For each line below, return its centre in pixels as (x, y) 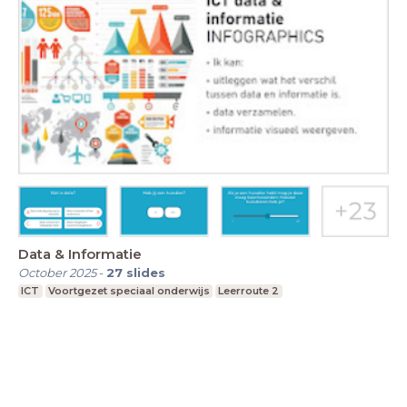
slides (146, 272)
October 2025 (57, 272)
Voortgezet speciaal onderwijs (129, 290)
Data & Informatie (80, 253)
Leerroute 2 (249, 290)
